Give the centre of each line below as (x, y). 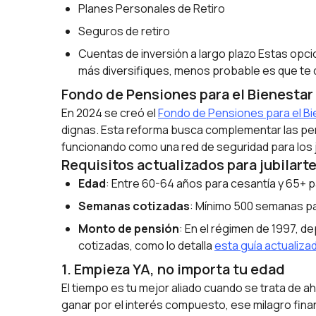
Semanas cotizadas (134, 206)
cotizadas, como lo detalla (146, 245)
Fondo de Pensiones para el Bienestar (187, 94)
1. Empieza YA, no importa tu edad (173, 269)
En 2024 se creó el (110, 113)
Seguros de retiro (124, 31)
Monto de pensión (129, 229)
